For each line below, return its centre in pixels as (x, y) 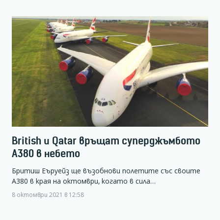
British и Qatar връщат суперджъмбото (106, 141)
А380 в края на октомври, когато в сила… (84, 181)
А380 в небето (46, 154)
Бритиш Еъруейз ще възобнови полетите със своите (106, 171)
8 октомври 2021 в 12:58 (48, 195)
